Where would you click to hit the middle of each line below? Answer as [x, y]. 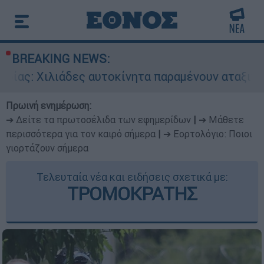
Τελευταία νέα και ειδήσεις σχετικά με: [132, 177]
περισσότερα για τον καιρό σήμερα [81, 134]
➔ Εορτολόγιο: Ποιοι [208, 134]
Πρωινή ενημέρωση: [49, 105]
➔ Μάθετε [221, 120]
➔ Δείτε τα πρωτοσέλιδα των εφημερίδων [98, 120]
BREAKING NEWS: [61, 59]
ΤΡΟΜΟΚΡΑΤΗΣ [132, 194]
